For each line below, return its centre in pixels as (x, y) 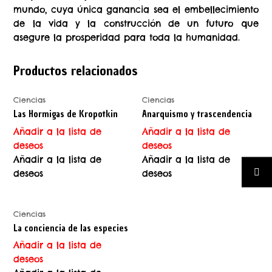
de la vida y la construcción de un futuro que (136, 23)
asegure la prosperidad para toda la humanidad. (127, 37)
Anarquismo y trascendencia (197, 114)
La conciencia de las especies (71, 228)
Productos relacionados (76, 71)
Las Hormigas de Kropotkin (66, 114)
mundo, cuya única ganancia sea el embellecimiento (136, 9)
